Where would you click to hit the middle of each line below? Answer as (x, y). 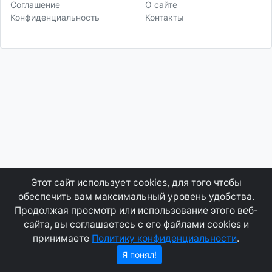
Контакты (165, 17)
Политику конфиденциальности (164, 238)
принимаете (62, 238)
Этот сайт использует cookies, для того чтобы (136, 182)
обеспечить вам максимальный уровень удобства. (136, 196)
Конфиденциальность (55, 17)
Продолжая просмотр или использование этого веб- (136, 210)
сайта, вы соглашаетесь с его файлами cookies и (136, 224)
